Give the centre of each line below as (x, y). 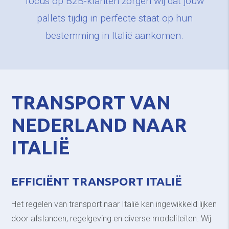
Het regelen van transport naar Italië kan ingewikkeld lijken (114, 204)
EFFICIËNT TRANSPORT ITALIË (97, 181)
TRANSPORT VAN (91, 103)
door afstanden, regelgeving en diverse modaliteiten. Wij (111, 219)
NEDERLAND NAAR (99, 125)
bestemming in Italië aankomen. (114, 36)
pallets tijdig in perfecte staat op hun (114, 18)
